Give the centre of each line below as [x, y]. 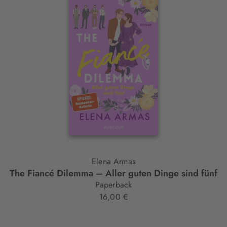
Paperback [113, 185]
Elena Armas [124, 162]
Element [30, 31]
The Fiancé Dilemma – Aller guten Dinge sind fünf [113, 174]
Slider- [26, 16]
